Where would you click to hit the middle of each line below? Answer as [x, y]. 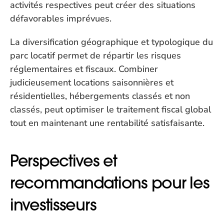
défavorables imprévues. [61, 18]
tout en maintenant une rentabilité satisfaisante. [107, 123]
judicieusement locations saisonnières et [92, 82]
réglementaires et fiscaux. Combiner [84, 69]
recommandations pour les [110, 183]
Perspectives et [63, 161]
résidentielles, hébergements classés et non [100, 96]
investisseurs [53, 205]
